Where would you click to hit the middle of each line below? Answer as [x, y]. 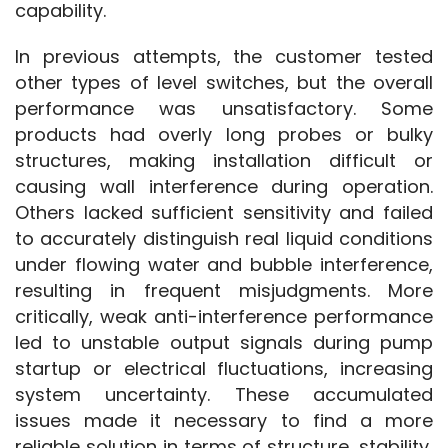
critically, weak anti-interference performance [224, 316]
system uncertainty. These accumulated [224, 394]
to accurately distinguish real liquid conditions [224, 238]
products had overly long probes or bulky [224, 134]
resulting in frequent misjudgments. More [224, 290]
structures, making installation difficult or [224, 160]
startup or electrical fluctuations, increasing [224, 368]
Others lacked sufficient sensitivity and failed [224, 212]
